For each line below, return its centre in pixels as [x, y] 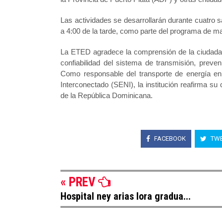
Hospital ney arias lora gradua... [126, 196]
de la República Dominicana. [107, 95]
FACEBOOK [169, 138]
